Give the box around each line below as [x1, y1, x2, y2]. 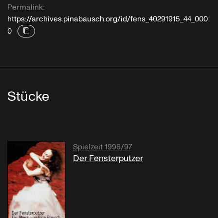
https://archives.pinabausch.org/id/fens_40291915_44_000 [7, 14, 208, 25]
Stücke [7, 87, 49, 107]
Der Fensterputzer [73, 152, 143, 165]
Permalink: [7, 2, 44, 13]
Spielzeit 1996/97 [73, 142, 132, 153]
